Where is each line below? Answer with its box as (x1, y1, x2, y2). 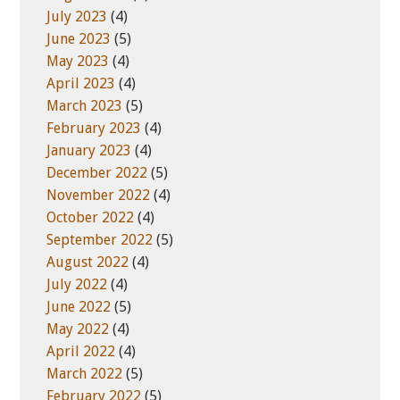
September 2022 (46, 231, 154, 248)
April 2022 (46, 343, 116, 360)
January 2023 (46, 142, 132, 159)
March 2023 (46, 97, 123, 114)
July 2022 (46, 276, 108, 293)
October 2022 (46, 209, 135, 226)
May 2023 (46, 53, 110, 70)
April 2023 (46, 75, 116, 92)
